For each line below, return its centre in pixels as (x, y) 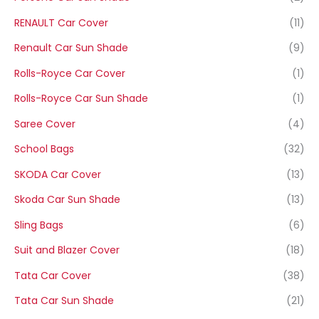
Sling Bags (39, 225)
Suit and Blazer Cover (67, 250)
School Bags (44, 149)
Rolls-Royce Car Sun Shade (81, 99)
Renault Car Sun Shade (71, 48)
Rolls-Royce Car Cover (70, 73)
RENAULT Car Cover (61, 22)
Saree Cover (45, 124)
